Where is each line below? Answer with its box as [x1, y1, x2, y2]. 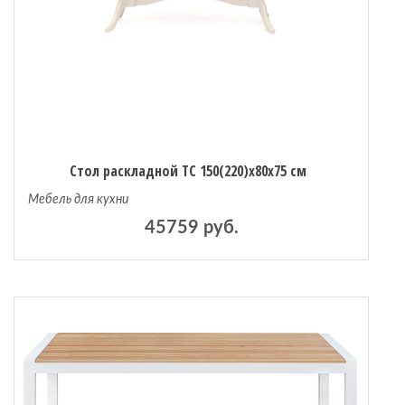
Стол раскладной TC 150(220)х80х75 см [69, 161, 306, 182]
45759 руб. [144, 219, 239, 238]
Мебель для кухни [28, 193, 128, 207]
